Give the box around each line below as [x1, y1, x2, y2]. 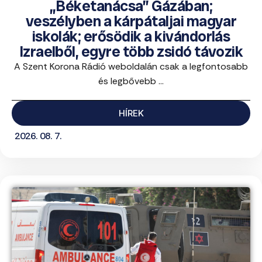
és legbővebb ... [98, 75, 164, 88]
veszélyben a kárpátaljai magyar [25, 11, 237, 32]
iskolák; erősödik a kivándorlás [32, 26, 230, 47]
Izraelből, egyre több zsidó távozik [19, 42, 243, 62]
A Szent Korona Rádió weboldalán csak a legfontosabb [14, 60, 248, 73]
